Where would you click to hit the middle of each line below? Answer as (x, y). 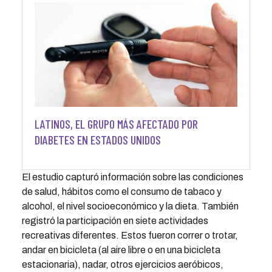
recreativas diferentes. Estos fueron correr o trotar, (130, 235)
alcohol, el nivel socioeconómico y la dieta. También (130, 206)
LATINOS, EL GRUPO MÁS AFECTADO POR (116, 124)
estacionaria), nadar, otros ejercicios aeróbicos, (122, 264)
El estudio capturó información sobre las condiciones (132, 177)
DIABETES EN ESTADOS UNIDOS (97, 139)
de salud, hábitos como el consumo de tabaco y (121, 191)
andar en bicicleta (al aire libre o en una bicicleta (121, 250)
